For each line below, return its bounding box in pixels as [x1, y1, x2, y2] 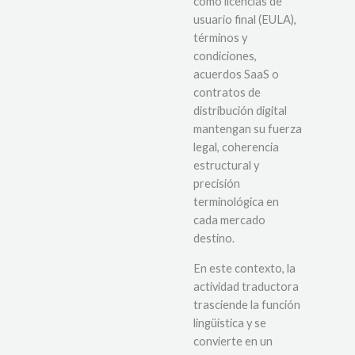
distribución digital [193, 104, 287, 118]
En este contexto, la [193, 261, 296, 275]
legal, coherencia [193, 140, 279, 155]
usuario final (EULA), [193, 13, 296, 27]
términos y [193, 31, 247, 45]
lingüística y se [193, 315, 266, 330]
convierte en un [193, 334, 273, 348]
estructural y [193, 158, 259, 173]
